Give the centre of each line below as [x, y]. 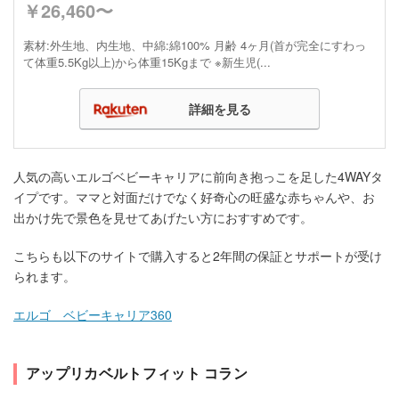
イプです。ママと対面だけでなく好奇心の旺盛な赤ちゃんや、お [194, 196]
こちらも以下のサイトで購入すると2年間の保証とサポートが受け [198, 255]
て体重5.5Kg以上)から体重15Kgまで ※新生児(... [147, 61]
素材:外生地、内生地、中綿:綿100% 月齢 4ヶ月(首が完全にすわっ [195, 45]
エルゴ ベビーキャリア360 [93, 314]
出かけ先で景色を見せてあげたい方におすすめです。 [163, 217]
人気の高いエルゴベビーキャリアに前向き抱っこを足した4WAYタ [198, 176]
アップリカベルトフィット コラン [137, 372]
